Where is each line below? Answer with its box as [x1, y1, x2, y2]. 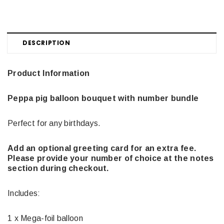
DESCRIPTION [22, 38, 70, 47]
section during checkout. [7, 163, 109, 172]
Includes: [7, 188, 40, 197]
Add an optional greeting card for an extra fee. [7, 143, 196, 152]
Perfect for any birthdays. [7, 118, 101, 127]
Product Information [7, 68, 90, 77]
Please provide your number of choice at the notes [7, 153, 214, 162]
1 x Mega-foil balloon [7, 213, 83, 222]
